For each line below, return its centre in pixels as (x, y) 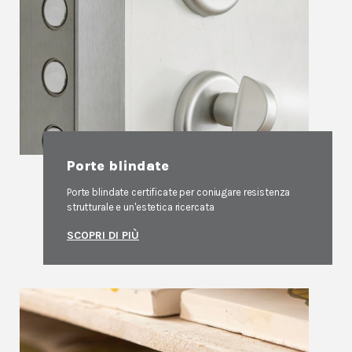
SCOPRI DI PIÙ (103, 235)
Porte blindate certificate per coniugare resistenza (179, 192)
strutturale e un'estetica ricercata (141, 207)
